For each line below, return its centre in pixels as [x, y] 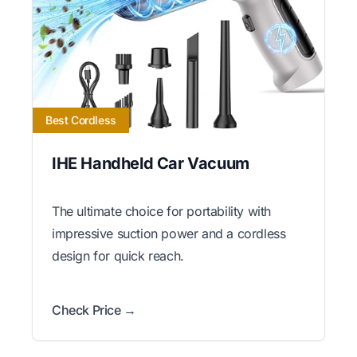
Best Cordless [81, 120]
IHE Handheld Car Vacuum [151, 163]
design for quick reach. [118, 255]
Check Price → [94, 310]
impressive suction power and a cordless [169, 233]
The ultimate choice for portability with [162, 211]
